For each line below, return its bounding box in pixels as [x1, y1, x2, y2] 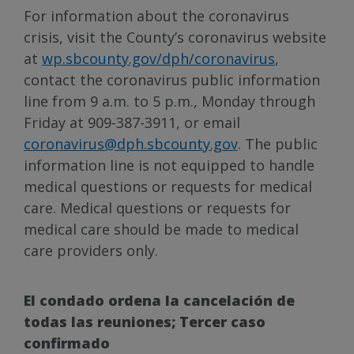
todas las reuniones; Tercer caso [24, 312, 265, 331]
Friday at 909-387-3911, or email [24, 113, 240, 132]
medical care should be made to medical [24, 220, 299, 239]
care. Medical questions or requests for [24, 198, 291, 217]
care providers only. [24, 241, 158, 260]
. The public [238, 134, 318, 153]
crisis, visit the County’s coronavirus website [24, 28, 326, 47]
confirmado [24, 333, 110, 352]
